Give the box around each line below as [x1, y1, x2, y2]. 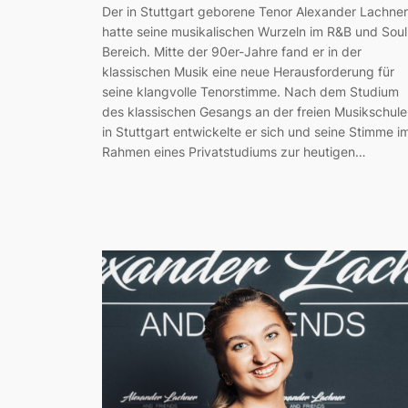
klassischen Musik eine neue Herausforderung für [102, 63, 394, 79]
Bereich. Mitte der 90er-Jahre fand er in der [102, 43, 362, 59]
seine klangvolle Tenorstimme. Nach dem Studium [102, 83, 399, 99]
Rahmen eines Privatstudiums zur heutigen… [102, 143, 366, 159]
